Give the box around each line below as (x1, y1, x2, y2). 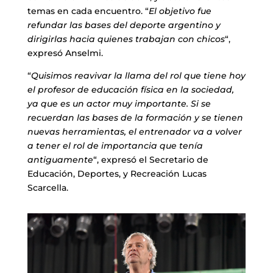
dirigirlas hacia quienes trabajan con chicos (27, 34, 225, 45)
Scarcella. (27, 182, 68, 194)
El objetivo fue (148, 5, 211, 17)
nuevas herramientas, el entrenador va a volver (27, 126, 242, 138)
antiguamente (27, 154, 93, 166)
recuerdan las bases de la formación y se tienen (27, 112, 243, 124)
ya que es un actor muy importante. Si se (27, 98, 211, 110)
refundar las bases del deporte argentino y (27, 19, 221, 31)
